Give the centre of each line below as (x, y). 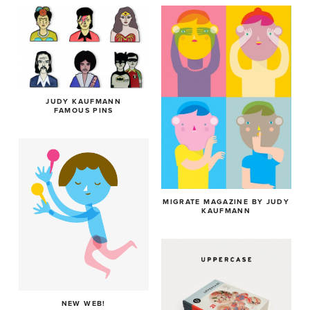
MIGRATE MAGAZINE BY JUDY (226, 201)
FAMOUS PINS (83, 111)
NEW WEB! (83, 303)
